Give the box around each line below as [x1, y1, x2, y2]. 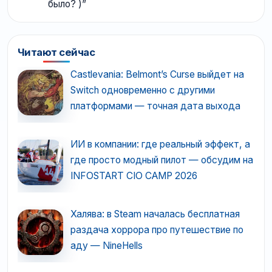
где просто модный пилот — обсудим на [70, 154, 253, 166]
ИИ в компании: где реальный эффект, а [70, 138, 250, 151]
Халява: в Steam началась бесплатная [70, 208, 240, 220]
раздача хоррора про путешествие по [70, 224, 243, 236]
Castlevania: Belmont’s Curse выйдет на [70, 69, 244, 81]
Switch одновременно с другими [70, 84, 215, 97]
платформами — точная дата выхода [70, 100, 240, 112]
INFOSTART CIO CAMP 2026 [70, 170, 197, 182]
